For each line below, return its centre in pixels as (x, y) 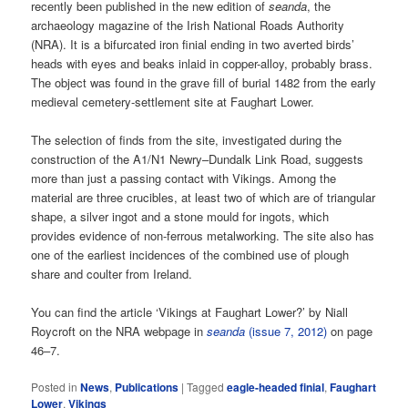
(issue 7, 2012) (286, 331)
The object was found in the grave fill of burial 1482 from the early (204, 82)
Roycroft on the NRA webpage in (119, 331)
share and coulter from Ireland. (112, 273)
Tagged (206, 386)
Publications (147, 387)
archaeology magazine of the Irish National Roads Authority (188, 25)
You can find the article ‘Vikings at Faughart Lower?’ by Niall (190, 311)
